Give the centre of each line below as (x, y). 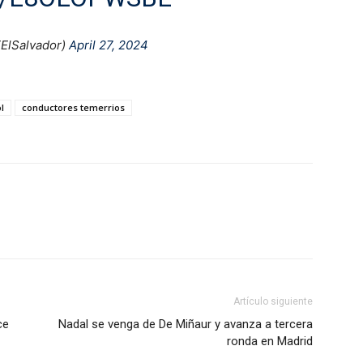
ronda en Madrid (270, 342)
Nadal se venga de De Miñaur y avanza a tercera (186, 325)
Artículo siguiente (273, 302)
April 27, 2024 (109, 45)
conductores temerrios (73, 108)
